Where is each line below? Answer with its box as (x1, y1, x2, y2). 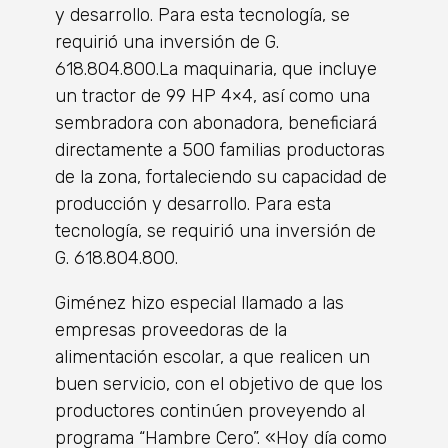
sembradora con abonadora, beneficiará (55, 111, 377, 134)
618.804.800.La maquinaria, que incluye (55, 57, 377, 80)
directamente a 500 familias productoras (55, 138, 385, 161)
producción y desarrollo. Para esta (55, 192, 331, 215)
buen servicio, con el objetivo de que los (55, 372, 383, 395)
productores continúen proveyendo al (55, 399, 365, 422)
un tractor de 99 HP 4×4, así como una (55, 84, 370, 107)
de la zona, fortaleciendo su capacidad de (55, 165, 387, 188)
